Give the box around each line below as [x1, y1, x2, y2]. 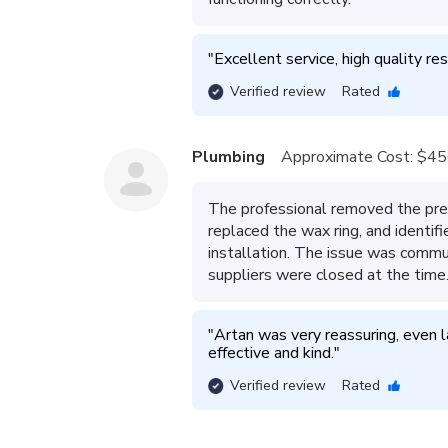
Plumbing [192, 146, 265, 168]
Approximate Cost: [281, 146, 413, 168]
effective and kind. [208, 342, 334, 364]
